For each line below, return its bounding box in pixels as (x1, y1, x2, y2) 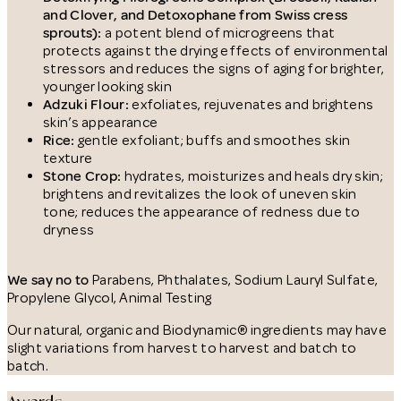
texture (43, 149, 93, 167)
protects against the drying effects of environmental (43, 41, 388, 60)
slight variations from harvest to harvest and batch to (7, 338, 357, 357)
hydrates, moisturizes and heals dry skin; (124, 166, 383, 185)
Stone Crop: (43, 166, 124, 185)
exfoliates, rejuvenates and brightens (132, 95, 374, 114)
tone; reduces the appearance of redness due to (43, 202, 361, 221)
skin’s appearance (43, 113, 158, 132)
